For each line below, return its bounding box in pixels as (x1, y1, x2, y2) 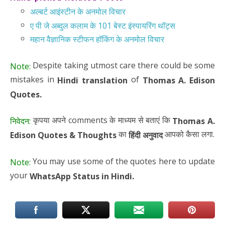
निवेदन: (10, 116, 31, 127)
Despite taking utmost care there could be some (31, 60, 215, 71)
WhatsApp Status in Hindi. (30, 170, 134, 182)
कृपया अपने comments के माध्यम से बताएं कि (31, 115, 173, 126)
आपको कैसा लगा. (163, 129, 214, 140)
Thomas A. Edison (142, 74, 215, 86)
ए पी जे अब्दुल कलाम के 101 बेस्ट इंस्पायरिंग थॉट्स (30, 20, 175, 31)
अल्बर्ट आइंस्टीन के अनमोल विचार (30, 6, 126, 17)
